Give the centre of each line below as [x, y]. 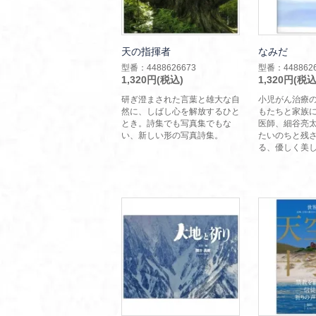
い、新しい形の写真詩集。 [172, 135]
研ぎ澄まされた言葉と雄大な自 [181, 99]
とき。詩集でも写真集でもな [176, 123]
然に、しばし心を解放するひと [181, 111]
